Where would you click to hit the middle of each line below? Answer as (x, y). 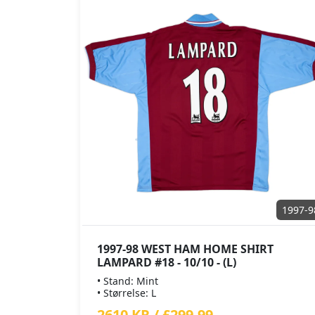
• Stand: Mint (128, 281)
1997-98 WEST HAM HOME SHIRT (185, 249)
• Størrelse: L (127, 293)
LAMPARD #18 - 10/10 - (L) (167, 262)
